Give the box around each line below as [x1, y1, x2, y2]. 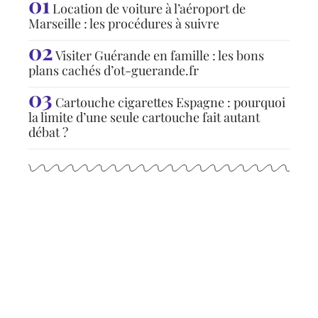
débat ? [28, 123, 68, 141]
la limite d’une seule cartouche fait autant [28, 108, 260, 126]
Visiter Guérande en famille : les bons [55, 46, 264, 64]
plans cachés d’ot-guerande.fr [28, 61, 199, 79]
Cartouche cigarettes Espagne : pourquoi [55, 93, 285, 111]
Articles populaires [42, 194, 204, 219]
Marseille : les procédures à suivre [28, 14, 219, 32]
